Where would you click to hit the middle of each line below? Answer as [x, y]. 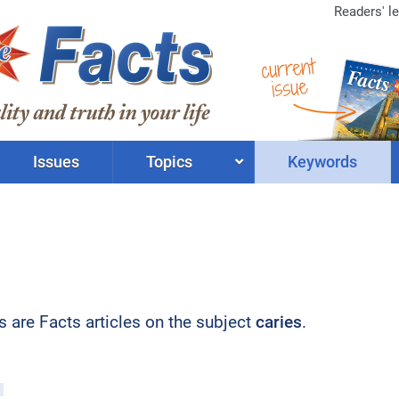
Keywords [322, 162]
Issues [57, 162]
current [288, 68]
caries [279, 322]
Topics [170, 162]
